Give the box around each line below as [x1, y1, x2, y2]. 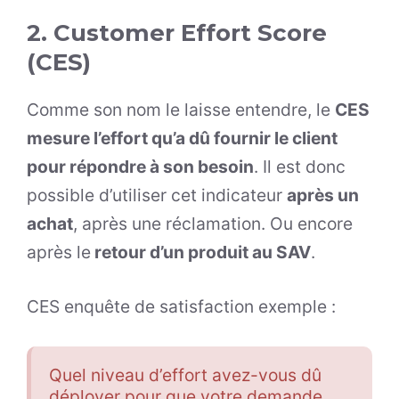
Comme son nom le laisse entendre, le [27, 99, 335, 121]
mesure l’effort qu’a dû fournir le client [27, 127, 338, 150]
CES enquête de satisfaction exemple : [27, 296, 336, 318]
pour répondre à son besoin [27, 156, 254, 178]
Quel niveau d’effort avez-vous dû [49, 364, 322, 387]
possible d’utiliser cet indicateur [27, 184, 287, 207]
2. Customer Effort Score [27, 19, 327, 48]
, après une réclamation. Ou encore [73, 213, 353, 235]
